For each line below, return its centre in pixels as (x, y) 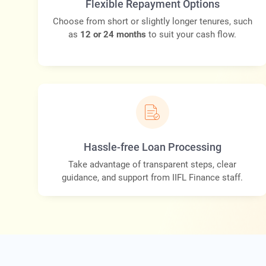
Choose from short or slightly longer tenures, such (152, 22)
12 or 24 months (113, 35)
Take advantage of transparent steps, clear (153, 165)
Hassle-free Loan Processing (152, 147)
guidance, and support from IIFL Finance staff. (153, 178)
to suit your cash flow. (191, 35)
